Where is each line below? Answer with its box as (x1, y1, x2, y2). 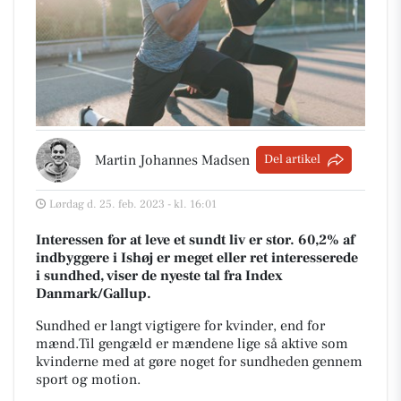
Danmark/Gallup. (36, 284, 151, 303)
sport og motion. (36, 370, 148, 388)
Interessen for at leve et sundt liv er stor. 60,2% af (36, 230, 354, 249)
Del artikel (264, 151, 320, 168)
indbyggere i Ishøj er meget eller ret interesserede (36, 248, 358, 267)
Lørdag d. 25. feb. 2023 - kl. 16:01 (49, 196, 217, 211)
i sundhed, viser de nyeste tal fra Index (36, 266, 283, 285)
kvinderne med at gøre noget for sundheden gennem (36, 352, 363, 371)
